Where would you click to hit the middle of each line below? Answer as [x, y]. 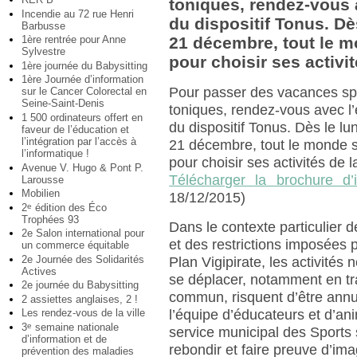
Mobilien [41, 194]
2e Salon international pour [83, 233]
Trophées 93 [50, 219]
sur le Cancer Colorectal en [84, 92]
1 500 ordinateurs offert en [82, 117]
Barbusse [43, 25]
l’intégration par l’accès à [79, 141]
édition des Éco [69, 207]
